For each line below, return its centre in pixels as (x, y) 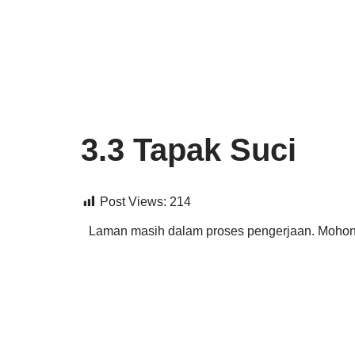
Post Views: (133, 202)
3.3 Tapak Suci (189, 150)
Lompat (33, 44)
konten (31, 87)
